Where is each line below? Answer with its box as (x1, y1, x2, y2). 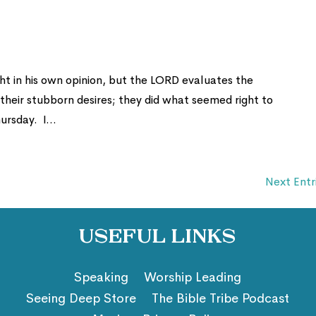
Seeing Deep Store (26, 290, 137, 306)
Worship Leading (144, 269, 242, 285)
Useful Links (79, 228, 237, 248)
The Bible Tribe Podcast (152, 290, 290, 306)
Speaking (74, 269, 129, 285)
